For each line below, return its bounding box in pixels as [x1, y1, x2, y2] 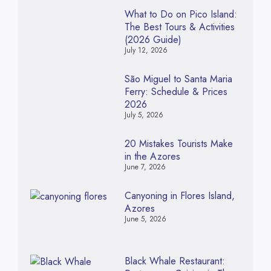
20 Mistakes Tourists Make [124, 137, 233, 151]
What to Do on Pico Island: [124, 7, 237, 22]
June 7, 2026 [124, 162, 166, 173]
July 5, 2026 [124, 109, 163, 121]
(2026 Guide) [124, 33, 181, 47]
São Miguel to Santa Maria [124, 72, 232, 87]
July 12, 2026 [124, 45, 168, 56]
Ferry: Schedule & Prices [124, 85, 227, 99]
